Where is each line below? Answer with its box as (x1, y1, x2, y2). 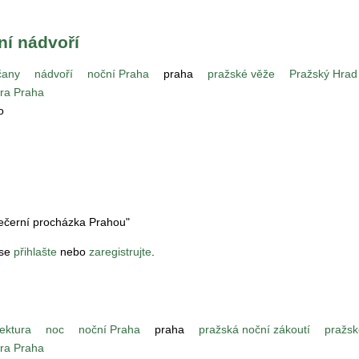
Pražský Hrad (289, 67, 357, 81)
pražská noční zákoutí (199, 322, 310, 336)
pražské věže (208, 67, 275, 81)
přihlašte (14, 245, 57, 259)
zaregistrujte (89, 245, 151, 259)
